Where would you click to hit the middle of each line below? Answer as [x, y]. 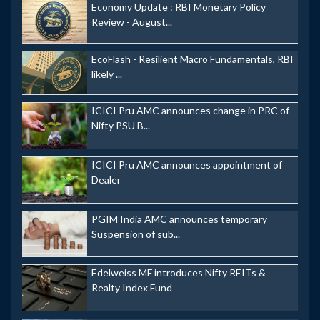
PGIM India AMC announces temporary [179, 219]
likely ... [107, 74]
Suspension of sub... [136, 234]
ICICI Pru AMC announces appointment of [187, 165]
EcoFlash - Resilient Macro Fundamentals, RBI [192, 59]
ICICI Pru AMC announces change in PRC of [190, 111]
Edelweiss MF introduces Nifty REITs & [179, 273]
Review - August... [132, 22]
